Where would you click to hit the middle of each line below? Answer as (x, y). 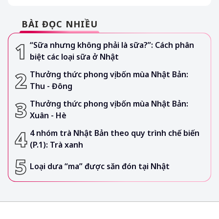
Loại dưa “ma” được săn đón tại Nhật (100, 166)
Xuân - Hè (48, 116)
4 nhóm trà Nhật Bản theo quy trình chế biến (115, 133)
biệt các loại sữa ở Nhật (74, 57)
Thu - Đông (51, 86)
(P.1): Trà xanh (56, 145)
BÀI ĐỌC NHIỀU (60, 24)
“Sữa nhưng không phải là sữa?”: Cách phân (112, 45)
